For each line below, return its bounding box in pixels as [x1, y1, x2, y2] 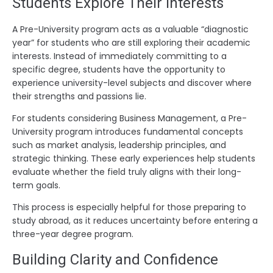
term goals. [12, 179, 60, 191]
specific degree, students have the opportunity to [12, 63, 225, 76]
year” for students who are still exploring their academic [12, 36, 250, 49]
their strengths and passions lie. [12, 90, 146, 102]
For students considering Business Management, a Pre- [12, 112, 247, 124]
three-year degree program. [12, 227, 133, 240]
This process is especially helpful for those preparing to [12, 200, 246, 213]
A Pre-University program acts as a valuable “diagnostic [12, 23, 249, 35]
